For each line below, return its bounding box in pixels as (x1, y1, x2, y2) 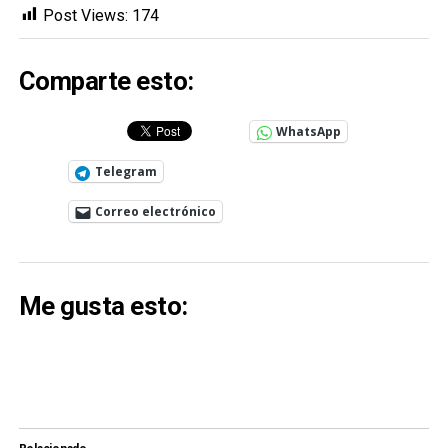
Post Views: (42, 5, 128, 25)
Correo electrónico (94, 203, 216, 221)
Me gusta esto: (18, 290, 188, 321)
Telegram (94, 163, 157, 181)
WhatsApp (275, 123, 341, 141)
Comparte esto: (18, 66, 194, 97)
